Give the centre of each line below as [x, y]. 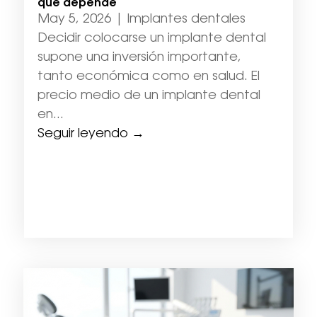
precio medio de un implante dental [149, 97]
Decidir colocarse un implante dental [151, 39]
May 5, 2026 [74, 20]
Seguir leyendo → [91, 135]
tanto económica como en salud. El [148, 77]
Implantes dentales [186, 20]
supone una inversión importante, [139, 58]
